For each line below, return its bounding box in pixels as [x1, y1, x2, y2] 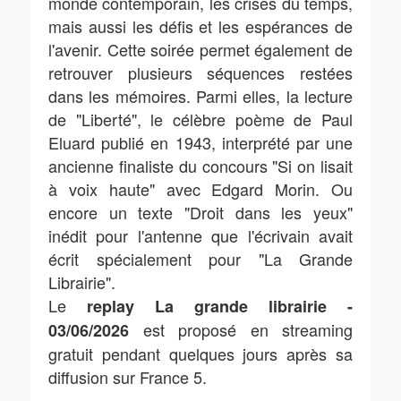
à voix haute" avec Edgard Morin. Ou [48, 177, 353, 200]
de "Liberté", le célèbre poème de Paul [48, 107, 353, 131]
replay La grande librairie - [87, 294, 353, 318]
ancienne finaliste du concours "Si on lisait [48, 154, 353, 177]
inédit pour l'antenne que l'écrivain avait [48, 224, 353, 247]
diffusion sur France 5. [48, 365, 207, 388]
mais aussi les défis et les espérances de [48, 14, 353, 38]
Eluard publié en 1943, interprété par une [48, 131, 353, 154]
